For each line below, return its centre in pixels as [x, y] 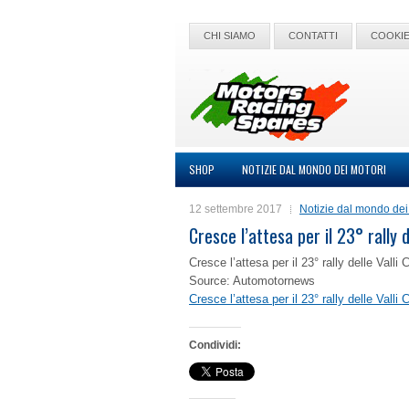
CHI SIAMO [230, 36]
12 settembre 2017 [236, 209]
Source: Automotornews [252, 281]
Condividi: [215, 345]
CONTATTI [313, 36]
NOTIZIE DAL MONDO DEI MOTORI [314, 169]
